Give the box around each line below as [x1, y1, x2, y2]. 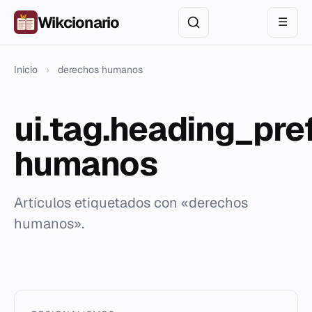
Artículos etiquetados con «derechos [14, 194, 248, 212]
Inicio [14, 63, 38, 76]
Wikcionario [38, 13, 120, 32]
